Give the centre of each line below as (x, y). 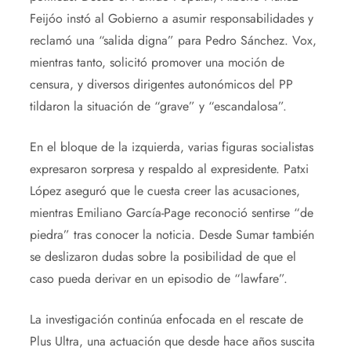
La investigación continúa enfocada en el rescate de (166, 319)
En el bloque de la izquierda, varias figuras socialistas (171, 147)
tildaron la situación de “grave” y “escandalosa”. (158, 106)
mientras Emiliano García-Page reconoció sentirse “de (171, 212)
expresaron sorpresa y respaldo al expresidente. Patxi (169, 168)
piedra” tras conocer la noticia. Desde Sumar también (172, 234)
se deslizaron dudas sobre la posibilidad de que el (163, 256)
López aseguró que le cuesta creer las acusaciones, (165, 190)
